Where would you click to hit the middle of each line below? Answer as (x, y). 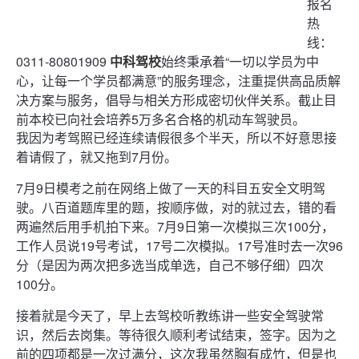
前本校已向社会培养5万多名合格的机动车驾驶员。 (161, 119)
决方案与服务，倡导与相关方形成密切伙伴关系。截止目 (176, 100)
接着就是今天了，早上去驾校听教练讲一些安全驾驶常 (170, 315)
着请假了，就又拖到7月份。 (97, 157)
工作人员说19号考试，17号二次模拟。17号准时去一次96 (179, 246)
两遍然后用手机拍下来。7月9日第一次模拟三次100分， (175, 226)
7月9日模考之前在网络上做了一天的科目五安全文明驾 (171, 188)
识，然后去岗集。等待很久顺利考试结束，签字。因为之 (176, 335)
